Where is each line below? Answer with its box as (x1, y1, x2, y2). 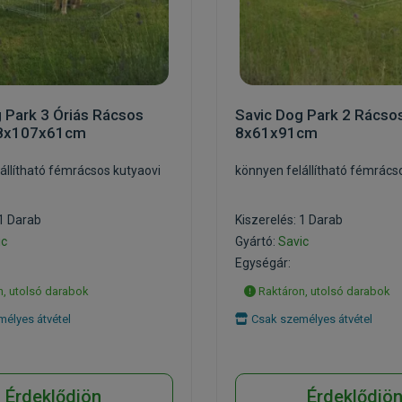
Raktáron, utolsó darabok (256, 284, 390, 298)
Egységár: (235, 256, 291, 270)
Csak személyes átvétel (249, 312, 372, 326)
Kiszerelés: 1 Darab (235, 213, 343, 227)
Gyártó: (235, 234, 278, 249)
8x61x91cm (235, 124, 318, 142)
